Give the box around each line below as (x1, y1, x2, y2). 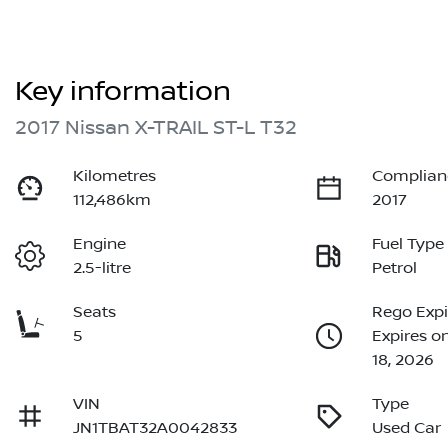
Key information (15, 75, 231, 109)
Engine (73, 235, 127, 254)
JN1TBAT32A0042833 (73, 419, 238, 438)
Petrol (372, 259, 418, 278)
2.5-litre (73, 259, 132, 278)
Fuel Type (372, 235, 445, 254)
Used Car (372, 419, 442, 438)
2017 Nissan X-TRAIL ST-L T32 (15, 116, 297, 141)
